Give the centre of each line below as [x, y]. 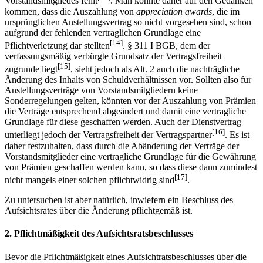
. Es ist [237, 135]
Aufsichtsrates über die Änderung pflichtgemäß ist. [99, 211]
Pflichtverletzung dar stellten [57, 46]
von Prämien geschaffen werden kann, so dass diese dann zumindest [131, 167]
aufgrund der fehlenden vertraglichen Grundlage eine [103, 32]
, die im [226, 11]
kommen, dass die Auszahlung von [70, 11]
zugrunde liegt [31, 69]
